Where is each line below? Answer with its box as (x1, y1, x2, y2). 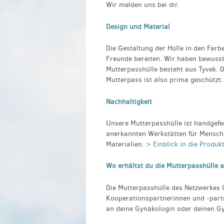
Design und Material (106, 21, 170, 31)
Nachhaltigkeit (106, 96, 152, 106)
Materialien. (106, 139, 146, 149)
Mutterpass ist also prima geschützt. (106, 75, 223, 85)
